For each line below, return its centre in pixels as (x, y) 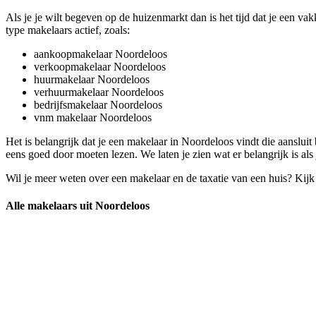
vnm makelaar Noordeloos (93, 117)
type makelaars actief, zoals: (68, 30)
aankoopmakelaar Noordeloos (101, 54)
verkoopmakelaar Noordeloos (100, 66)
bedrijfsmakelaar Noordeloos (98, 104)
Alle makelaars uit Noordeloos (78, 206)
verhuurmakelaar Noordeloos (99, 92)
